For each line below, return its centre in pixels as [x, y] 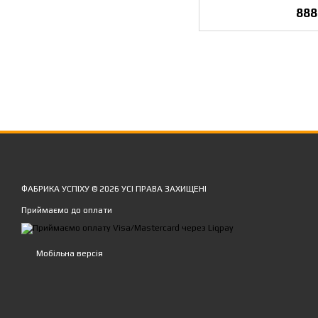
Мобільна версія [68, 254]
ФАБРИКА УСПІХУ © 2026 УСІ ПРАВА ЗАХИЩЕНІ [114, 189]
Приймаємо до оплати [67, 210]
